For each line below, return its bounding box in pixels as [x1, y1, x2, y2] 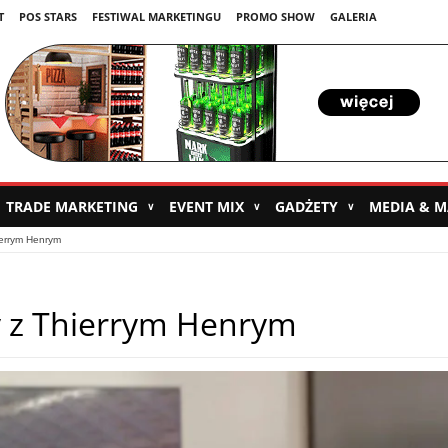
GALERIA [329, 9, 377, 24]
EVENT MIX [168, 197, 248, 217]
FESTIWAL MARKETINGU [91, 9, 221, 24]
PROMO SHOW [235, 9, 315, 24]
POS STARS [18, 9, 77, 24]
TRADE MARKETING [5, 197, 142, 217]
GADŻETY [274, 197, 342, 217]
